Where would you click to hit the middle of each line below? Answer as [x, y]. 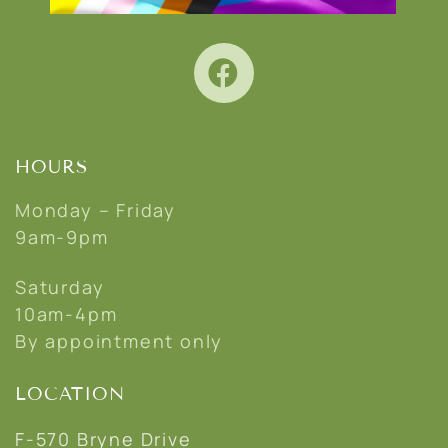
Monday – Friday [95, 209]
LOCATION [70, 393]
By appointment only [119, 340]
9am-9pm [62, 236]
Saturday [60, 286]
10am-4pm [66, 313]
